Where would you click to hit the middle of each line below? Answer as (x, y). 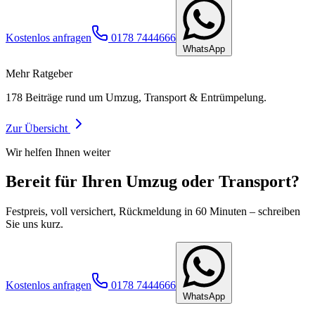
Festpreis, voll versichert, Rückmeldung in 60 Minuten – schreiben (153, 212)
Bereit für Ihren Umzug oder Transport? (153, 182)
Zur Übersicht (38, 128)
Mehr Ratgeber (39, 73)
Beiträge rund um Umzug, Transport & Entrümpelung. (144, 97)
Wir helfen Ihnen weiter (58, 152)
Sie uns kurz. (34, 224)
